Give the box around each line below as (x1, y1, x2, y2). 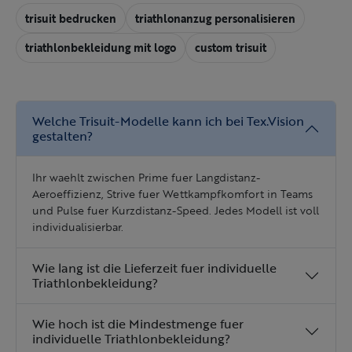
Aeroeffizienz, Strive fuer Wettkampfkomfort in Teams (32, 185, 313, 202)
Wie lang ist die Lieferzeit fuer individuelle (32, 258, 277, 277)
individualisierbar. (32, 218, 123, 235)
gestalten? (32, 126, 93, 145)
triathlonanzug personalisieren (134, 9, 295, 27)
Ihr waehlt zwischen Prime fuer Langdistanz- (32, 168, 260, 185)
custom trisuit (194, 39, 266, 57)
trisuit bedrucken (24, 9, 116, 27)
